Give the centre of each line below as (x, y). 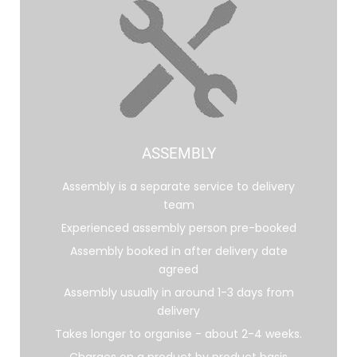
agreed (178, 270)
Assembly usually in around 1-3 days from (178, 293)
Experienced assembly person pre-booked (178, 228)
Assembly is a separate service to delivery (178, 187)
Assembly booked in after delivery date (178, 251)
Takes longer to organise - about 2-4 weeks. (178, 334)
